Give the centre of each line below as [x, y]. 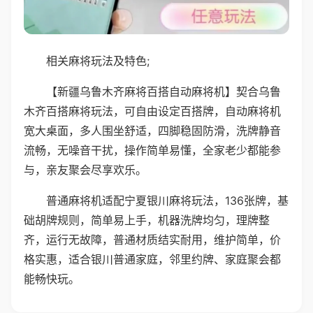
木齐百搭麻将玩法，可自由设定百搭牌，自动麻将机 [152, 111]
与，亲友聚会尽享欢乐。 [85, 169]
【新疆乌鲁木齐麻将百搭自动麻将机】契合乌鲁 [163, 91]
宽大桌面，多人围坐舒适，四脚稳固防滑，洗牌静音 [152, 130]
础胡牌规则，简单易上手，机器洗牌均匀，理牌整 [147, 220]
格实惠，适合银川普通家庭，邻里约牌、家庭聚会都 [152, 259]
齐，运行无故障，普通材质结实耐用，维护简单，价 [152, 239]
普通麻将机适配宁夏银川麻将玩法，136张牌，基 [167, 200]
